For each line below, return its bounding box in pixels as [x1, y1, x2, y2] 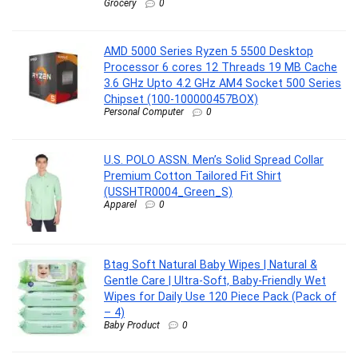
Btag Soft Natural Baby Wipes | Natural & [104, 257, 317, 271]
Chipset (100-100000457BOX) [104, 92, 258, 105]
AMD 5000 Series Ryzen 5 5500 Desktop [104, 44, 313, 58]
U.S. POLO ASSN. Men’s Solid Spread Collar [104, 153, 324, 166]
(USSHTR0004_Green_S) [104, 185, 233, 198]
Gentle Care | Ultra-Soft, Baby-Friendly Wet [104, 273, 326, 287]
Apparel [104, 198, 137, 210]
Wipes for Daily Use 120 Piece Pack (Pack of [104, 289, 336, 303]
